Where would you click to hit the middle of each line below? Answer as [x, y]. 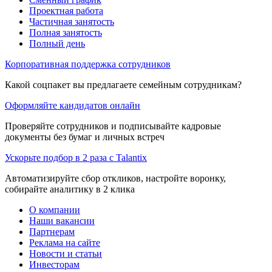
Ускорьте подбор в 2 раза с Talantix [76, 157]
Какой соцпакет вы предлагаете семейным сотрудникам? [123, 84]
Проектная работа [66, 10]
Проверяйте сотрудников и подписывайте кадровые [113, 126]
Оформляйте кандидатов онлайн [73, 105]
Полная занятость [66, 32]
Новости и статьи [66, 253]
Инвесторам [54, 264]
